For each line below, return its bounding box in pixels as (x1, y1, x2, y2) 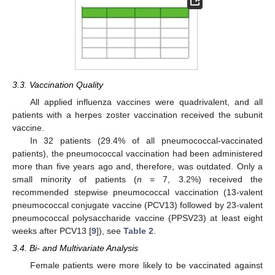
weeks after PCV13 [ (12, 226, 91, 236)
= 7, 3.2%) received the (141, 174, 263, 185)
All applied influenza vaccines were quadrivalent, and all (29, 97, 263, 107)
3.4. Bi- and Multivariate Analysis (12, 243, 138, 254)
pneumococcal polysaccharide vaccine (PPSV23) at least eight (12, 213, 263, 223)
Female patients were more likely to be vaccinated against (29, 260, 263, 271)
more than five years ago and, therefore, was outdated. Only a (12, 161, 263, 172)
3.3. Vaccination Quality (12, 79, 103, 90)
